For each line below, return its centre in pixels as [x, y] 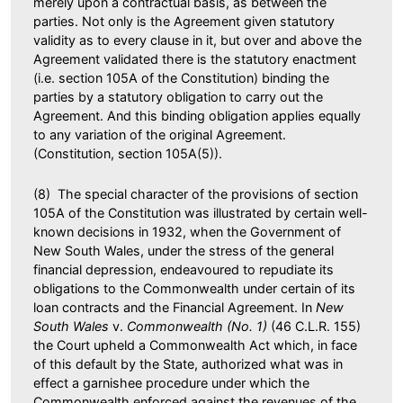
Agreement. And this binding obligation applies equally [197, 115]
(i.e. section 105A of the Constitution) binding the [181, 77]
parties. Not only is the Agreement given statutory [184, 21]
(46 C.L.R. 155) [316, 326]
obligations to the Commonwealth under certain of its [194, 288]
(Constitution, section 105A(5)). [128, 153]
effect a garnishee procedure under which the [171, 382]
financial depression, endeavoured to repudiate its [184, 269]
